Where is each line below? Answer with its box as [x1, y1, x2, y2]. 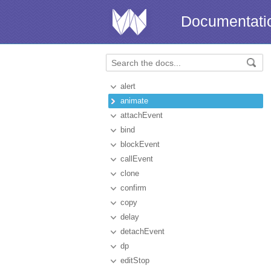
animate [120, 96, 148, 105]
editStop [120, 256, 149, 265]
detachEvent [120, 227, 165, 236]
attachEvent [120, 111, 163, 120]
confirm [120, 183, 146, 192]
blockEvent [120, 140, 160, 149]
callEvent [120, 154, 153, 163]
